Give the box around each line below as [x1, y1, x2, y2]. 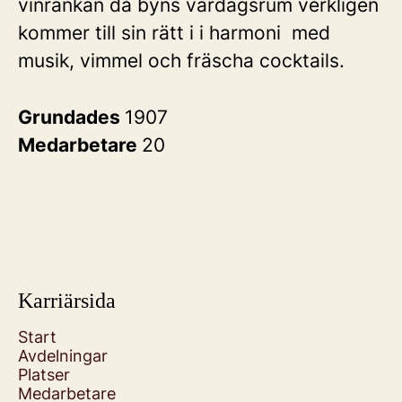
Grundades [18, 106, 125, 128]
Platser [18, 365, 70, 384]
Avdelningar [18, 346, 108, 365]
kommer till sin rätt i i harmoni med [18, 22, 330, 44]
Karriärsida [18, 289, 116, 312]
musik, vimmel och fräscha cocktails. [18, 49, 350, 72]
